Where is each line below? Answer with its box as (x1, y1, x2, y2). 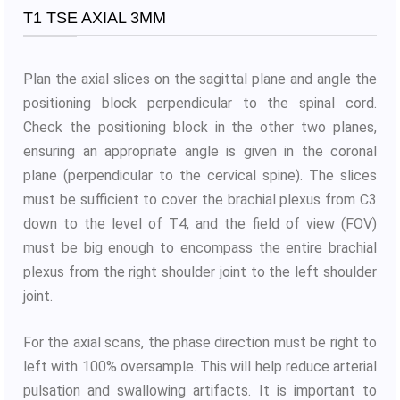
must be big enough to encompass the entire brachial (23, 238, 377, 256)
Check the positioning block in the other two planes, (23, 118, 377, 136)
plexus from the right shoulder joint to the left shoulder (23, 262, 377, 280)
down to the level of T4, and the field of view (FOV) (23, 214, 377, 232)
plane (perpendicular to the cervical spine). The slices (23, 166, 377, 184)
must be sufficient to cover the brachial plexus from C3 (23, 190, 377, 208)
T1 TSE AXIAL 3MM (23, 8, 166, 27)
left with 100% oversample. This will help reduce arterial (23, 358, 377, 376)
